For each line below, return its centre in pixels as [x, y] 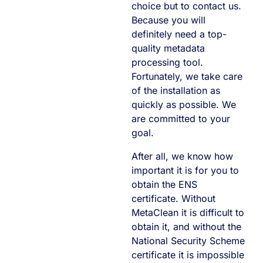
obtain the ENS [164, 184]
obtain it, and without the [186, 226]
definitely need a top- [179, 34]
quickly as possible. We [184, 104]
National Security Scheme [188, 240]
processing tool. [167, 62]
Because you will [168, 20]
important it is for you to [185, 170]
